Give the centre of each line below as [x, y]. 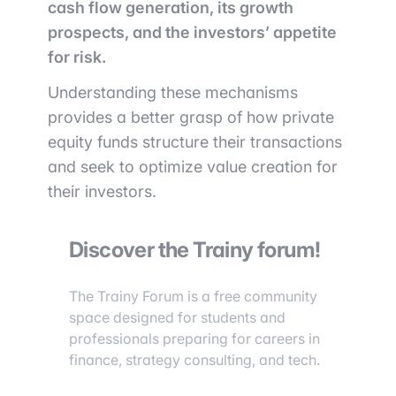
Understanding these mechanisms [173, 93]
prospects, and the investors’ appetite [192, 33]
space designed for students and [177, 318]
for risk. [77, 57]
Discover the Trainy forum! [195, 250]
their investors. [102, 192]
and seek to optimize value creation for [193, 167]
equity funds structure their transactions [195, 142]
